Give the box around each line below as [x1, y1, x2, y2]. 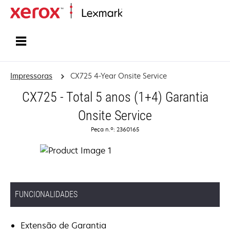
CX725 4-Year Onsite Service [70, 71, 167, 81]
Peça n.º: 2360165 [91, 125, 139, 133]
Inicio [122, 9, 137, 18]
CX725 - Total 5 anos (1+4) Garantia [22, 89, 208, 105]
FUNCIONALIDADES [15, 189, 78, 199]
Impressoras [10, 71, 52, 81]
